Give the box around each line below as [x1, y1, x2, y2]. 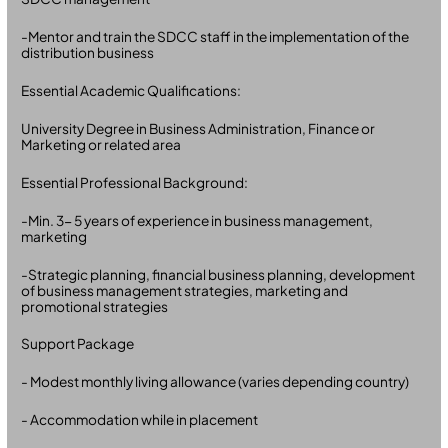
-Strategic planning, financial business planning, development [21, 265, 416, 283]
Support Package [21, 335, 135, 353]
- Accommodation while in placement [21, 411, 259, 429]
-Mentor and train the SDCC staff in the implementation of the [21, 28, 410, 46]
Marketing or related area [21, 135, 182, 153]
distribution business [21, 44, 155, 62]
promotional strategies [21, 297, 169, 315]
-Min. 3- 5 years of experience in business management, [21, 211, 374, 229]
